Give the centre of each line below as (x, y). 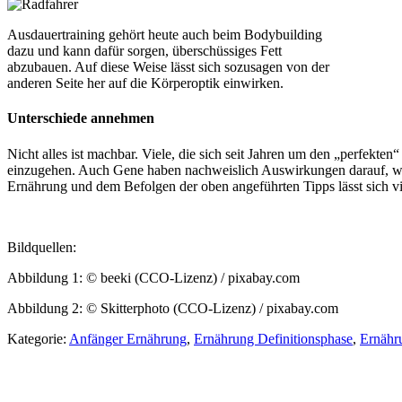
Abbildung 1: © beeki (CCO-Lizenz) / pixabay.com (153, 277)
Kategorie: (38, 338)
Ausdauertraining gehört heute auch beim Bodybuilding (165, 35)
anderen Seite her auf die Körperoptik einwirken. (145, 83)
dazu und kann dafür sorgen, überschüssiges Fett (144, 51)
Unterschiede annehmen (81, 118)
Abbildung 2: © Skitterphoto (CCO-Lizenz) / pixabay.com (173, 308)
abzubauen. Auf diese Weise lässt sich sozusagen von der (168, 67)
